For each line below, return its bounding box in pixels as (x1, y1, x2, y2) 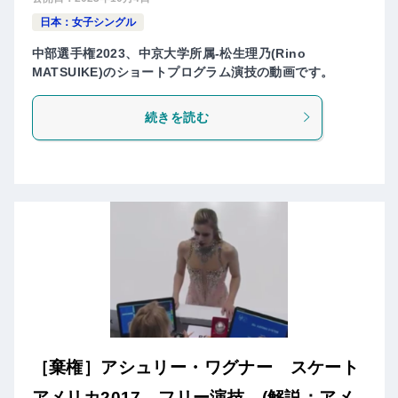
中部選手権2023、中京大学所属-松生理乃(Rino (31, 45, 306, 60)
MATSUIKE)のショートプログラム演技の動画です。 (31, 64, 334, 79)
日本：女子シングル (39, 15, 136, 28)
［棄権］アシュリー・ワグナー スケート (31, 358, 360, 378)
